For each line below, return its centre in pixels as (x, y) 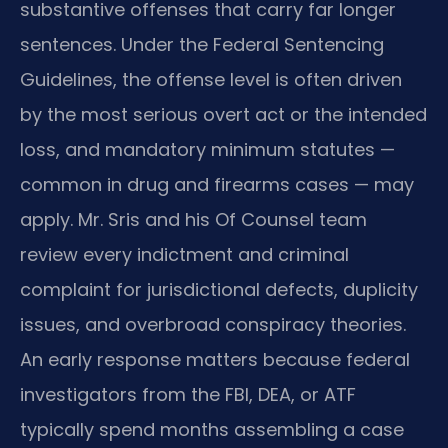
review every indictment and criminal (184, 254)
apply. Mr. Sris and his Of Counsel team (193, 219)
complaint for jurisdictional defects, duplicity (219, 289)
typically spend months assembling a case (212, 429)
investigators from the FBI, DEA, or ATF (188, 394)
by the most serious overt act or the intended (223, 114)
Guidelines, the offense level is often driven (211, 79)
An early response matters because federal (215, 359)
